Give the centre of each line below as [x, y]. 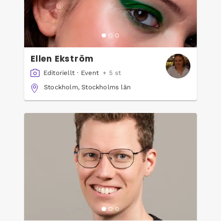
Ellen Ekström [74, 58]
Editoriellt [59, 73]
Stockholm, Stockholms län [87, 87]
